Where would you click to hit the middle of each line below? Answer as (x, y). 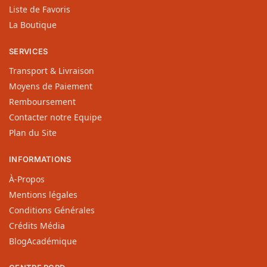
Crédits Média (37, 225)
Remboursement (42, 102)
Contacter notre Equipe (55, 117)
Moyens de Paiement (51, 86)
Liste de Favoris (40, 9)
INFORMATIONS (40, 159)
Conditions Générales (52, 210)
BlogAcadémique (43, 241)
